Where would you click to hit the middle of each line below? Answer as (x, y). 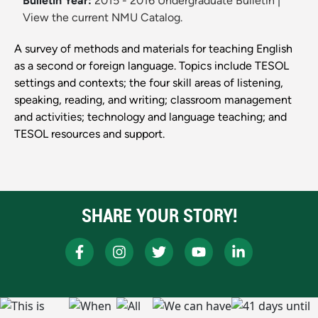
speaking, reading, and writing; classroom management (153, 100)
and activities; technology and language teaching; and (150, 117)
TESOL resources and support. (89, 134)
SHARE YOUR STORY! (159, 216)
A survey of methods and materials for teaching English (153, 49)
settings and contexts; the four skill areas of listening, (149, 83)
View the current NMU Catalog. (103, 18)
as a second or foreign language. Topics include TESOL (152, 66)
